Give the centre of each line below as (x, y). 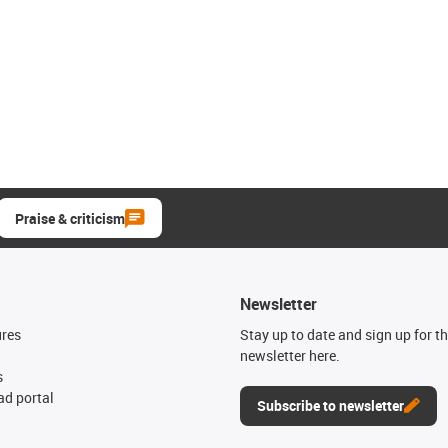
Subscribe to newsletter (330, 405)
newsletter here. (290, 355)
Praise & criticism (70, 218)
